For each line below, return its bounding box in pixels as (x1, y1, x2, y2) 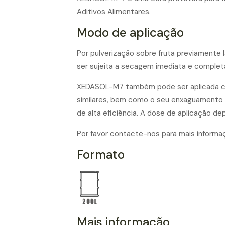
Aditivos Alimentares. (76, 7, 151, 17)
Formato (76, 147, 125, 162)
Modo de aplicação (76, 25, 184, 40)
